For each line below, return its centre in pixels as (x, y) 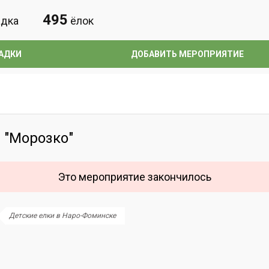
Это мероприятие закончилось (134, 177)
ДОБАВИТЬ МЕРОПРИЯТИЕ (187, 54)
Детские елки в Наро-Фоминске (63, 216)
